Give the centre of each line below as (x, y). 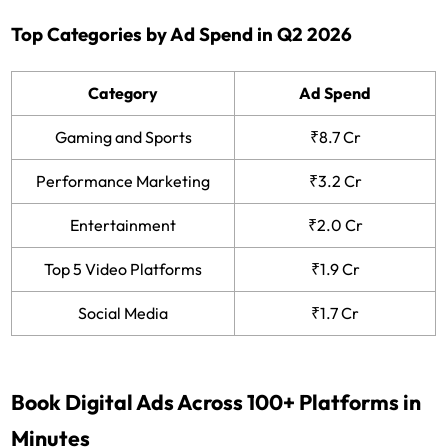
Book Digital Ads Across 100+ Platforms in (216, 402)
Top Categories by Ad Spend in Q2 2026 (182, 33)
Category (123, 92)
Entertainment (123, 224)
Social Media (123, 312)
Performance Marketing (123, 180)
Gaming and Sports (123, 136)
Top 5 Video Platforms (123, 268)
